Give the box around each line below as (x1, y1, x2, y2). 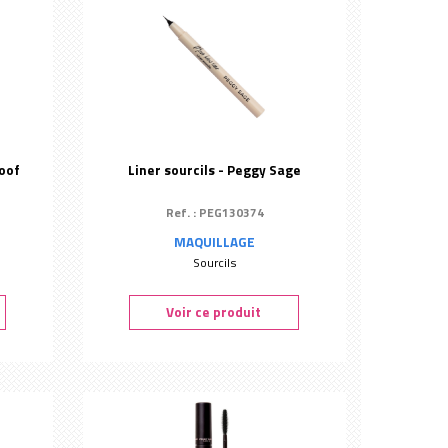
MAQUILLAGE (174, 232, 256, 252)
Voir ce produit (166, 302, 262, 322)
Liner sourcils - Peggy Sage (128, 160, 302, 180)
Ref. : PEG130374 (165, 203, 264, 222)
